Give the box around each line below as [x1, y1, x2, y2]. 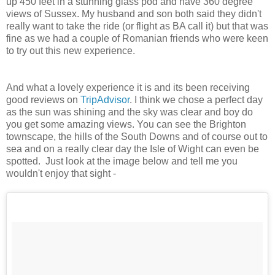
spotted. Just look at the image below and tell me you [6, 156, 238, 167]
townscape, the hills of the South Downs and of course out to [6, 131, 268, 142]
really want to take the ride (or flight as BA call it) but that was [6, 21, 268, 32]
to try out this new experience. [6, 45, 135, 56]
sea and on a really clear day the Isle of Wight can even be [6, 144, 259, 155]
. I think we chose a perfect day [130, 95, 263, 106]
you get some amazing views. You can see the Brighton [6, 119, 246, 130]
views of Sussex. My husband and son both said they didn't [6, 9, 261, 20]
